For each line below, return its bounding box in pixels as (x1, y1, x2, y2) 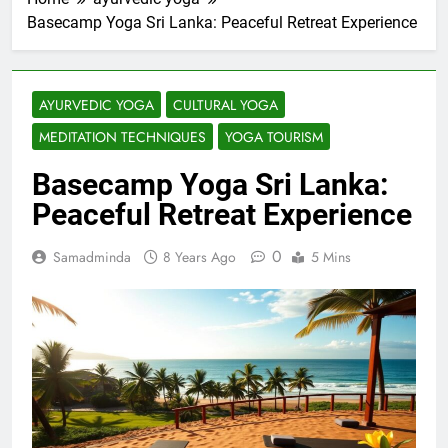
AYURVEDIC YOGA (39, 95, 154, 116)
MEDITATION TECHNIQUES (39, 127, 206, 148)
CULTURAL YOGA (173, 95, 278, 116)
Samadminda (53, 247, 131, 268)
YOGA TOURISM (225, 127, 323, 148)
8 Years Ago (163, 247, 236, 268)
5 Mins (311, 247, 351, 268)
